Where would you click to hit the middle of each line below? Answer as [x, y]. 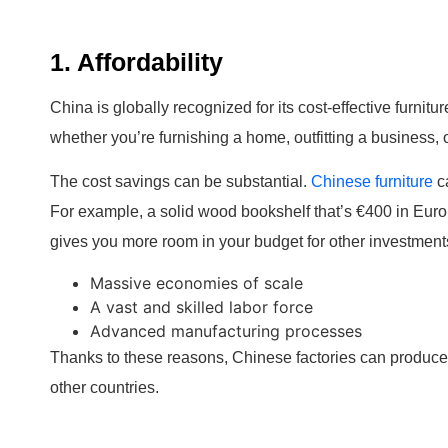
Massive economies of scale [196, 283]
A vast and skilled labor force [201, 307]
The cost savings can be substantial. [180, 182]
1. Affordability [136, 61]
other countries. [104, 388]
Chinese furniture [372, 182]
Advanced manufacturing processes [226, 331]
